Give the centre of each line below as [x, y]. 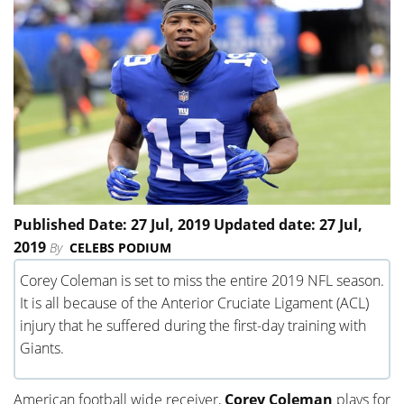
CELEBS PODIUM [120, 247]
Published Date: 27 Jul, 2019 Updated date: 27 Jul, [188, 224]
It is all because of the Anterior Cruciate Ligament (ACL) [194, 303]
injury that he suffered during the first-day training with [193, 325]
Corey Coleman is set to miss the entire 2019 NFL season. [202, 280]
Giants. [42, 348]
